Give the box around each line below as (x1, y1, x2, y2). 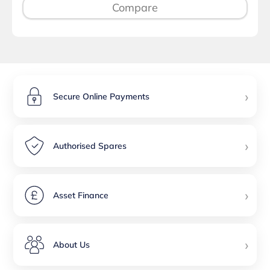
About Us (53, 239, 90, 250)
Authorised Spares (53, 140, 127, 151)
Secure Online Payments (53, 90, 150, 102)
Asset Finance (53, 189, 109, 201)
